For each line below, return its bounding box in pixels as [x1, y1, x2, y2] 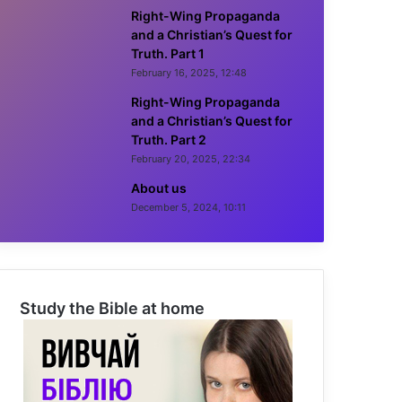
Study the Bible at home [20, 299, 205, 318]
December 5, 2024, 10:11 [131, 201, 246, 214]
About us [131, 180, 187, 196]
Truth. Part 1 [131, 46, 205, 61]
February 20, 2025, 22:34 [131, 153, 250, 165]
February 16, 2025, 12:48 [131, 66, 247, 79]
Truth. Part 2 [131, 132, 206, 147]
